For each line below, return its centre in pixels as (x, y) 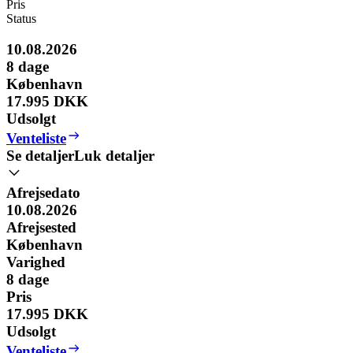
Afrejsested (41, 227)
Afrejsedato (43, 192)
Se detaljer (40, 155)
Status (21, 19)
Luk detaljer (114, 155)
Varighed (36, 262)
